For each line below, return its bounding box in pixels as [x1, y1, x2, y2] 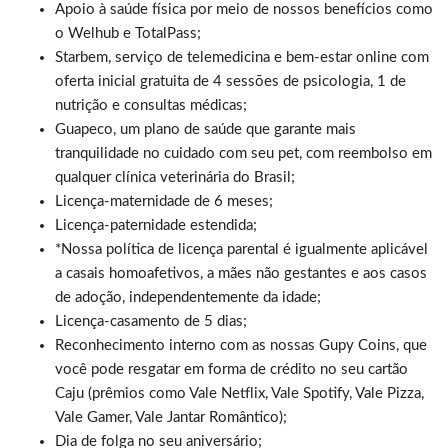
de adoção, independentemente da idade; [55, 289, 321, 305]
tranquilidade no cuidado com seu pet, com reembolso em [55, 145, 432, 161]
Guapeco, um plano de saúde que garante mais [55, 121, 356, 137]
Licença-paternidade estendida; [55, 217, 257, 233]
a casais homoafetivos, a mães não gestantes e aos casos [55, 265, 427, 281]
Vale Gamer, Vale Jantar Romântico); [55, 409, 287, 425]
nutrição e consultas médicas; [55, 97, 247, 113]
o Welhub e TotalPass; [55, 25, 201, 41]
